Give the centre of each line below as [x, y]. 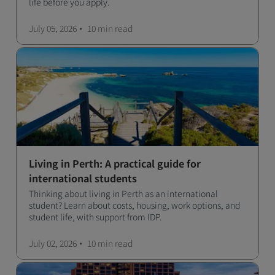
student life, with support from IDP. [95, 217]
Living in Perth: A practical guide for [115, 163]
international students [83, 178]
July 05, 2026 [53, 28]
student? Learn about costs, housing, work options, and [134, 205]
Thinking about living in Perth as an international [123, 193]
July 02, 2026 [53, 243]
